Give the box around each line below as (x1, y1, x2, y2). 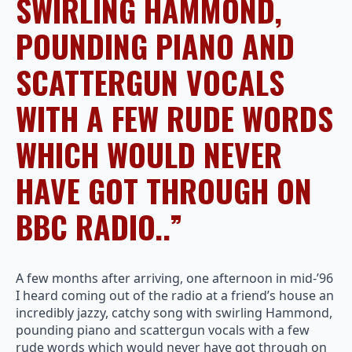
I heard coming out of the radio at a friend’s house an (16, 287, 334, 305)
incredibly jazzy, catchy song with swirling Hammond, (16, 304, 332, 322)
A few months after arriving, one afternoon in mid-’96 (16, 269, 333, 288)
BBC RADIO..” (16, 203, 182, 249)
